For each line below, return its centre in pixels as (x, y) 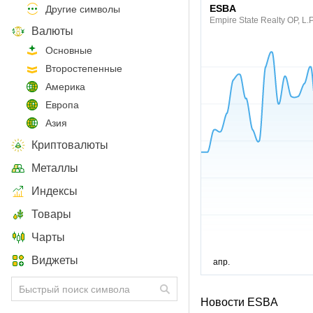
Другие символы (83, 9)
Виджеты (55, 260)
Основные (69, 50)
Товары (51, 214)
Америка (65, 87)
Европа (62, 105)
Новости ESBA (239, 302)
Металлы (55, 168)
